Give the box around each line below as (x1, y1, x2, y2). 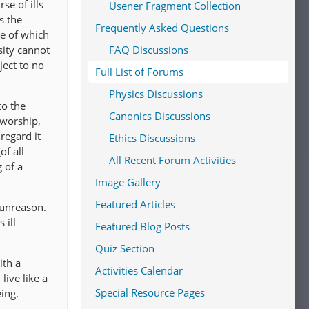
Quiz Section (95, 241, 154, 255)
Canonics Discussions (109, 109, 210, 123)
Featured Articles (95, 197, 175, 211)
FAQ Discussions (109, 43, 188, 57)
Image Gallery (95, 175, 161, 189)
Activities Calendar (95, 263, 183, 277)
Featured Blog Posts (95, 219, 190, 233)
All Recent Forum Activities (109, 153, 236, 167)
